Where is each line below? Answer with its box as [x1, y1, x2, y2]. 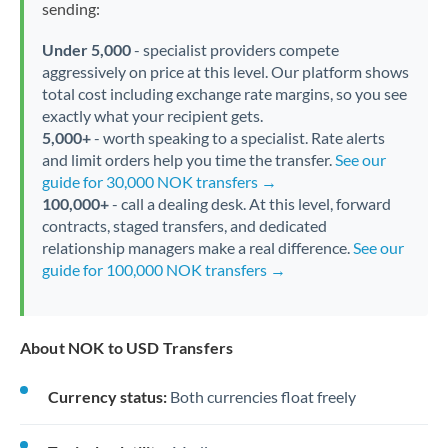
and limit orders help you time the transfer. [41, 150, 335, 169]
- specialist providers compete [130, 40, 339, 59]
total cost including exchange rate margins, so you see [41, 84, 407, 103]
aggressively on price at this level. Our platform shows [41, 62, 409, 81]
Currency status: [48, 387, 167, 406]
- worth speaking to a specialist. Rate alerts [90, 128, 385, 147]
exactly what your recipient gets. [41, 106, 263, 125]
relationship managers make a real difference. [41, 238, 353, 257]
